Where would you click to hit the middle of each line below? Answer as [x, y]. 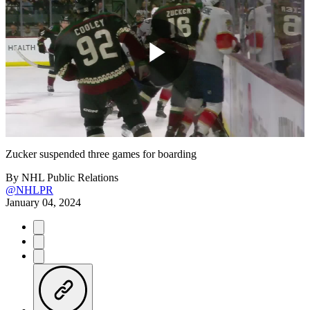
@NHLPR [29, 190]
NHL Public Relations [70, 177]
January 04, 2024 [43, 202]
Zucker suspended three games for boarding [101, 154]
